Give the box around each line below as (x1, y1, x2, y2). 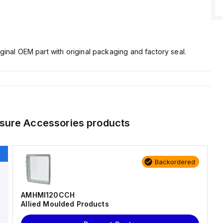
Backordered (154, 158, 195, 166)
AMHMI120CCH (21, 191, 75, 199)
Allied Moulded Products (21, 200, 109, 208)
